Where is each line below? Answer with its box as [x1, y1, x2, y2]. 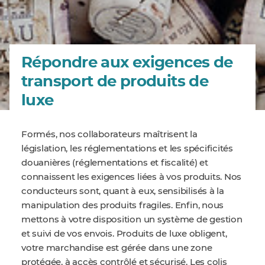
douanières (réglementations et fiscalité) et [21, 159, 208, 167]
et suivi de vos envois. [21, 230, 114, 238]
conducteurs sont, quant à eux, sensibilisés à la [21, 187, 224, 196]
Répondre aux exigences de [21, 55, 233, 70]
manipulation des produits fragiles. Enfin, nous [21, 201, 224, 210]
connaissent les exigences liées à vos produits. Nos [21, 173, 242, 182]
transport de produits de [21, 74, 209, 89]
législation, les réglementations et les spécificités [21, 144, 234, 153]
